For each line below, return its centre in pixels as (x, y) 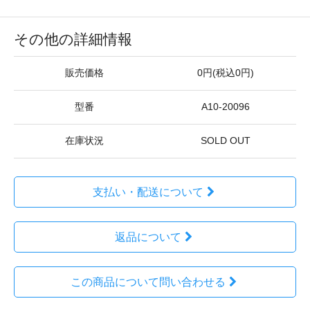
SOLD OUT (226, 141)
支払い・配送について (148, 192)
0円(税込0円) (226, 73)
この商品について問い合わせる (148, 282)
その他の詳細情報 (73, 39)
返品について (148, 237)
